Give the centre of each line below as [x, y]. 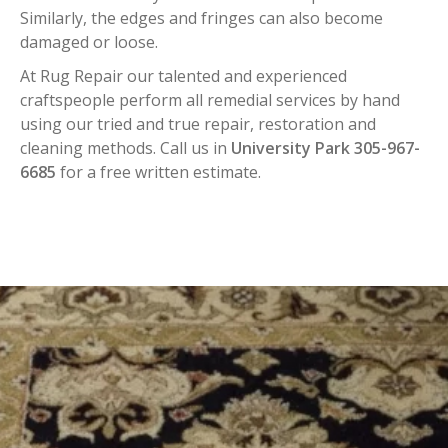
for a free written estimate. [158, 172]
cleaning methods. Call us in [125, 148]
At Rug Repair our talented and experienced [183, 76]
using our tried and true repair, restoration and [198, 124]
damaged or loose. [89, 42]
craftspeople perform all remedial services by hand [210, 100]
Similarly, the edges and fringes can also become [201, 18]
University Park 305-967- [325, 148]
